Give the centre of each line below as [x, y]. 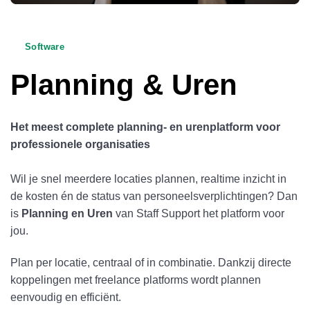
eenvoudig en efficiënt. [66, 298]
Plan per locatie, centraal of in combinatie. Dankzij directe [151, 263]
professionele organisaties [80, 145]
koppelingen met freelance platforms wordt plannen [136, 280]
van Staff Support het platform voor [199, 214]
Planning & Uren [124, 85]
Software [45, 46]
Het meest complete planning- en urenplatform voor [145, 127]
